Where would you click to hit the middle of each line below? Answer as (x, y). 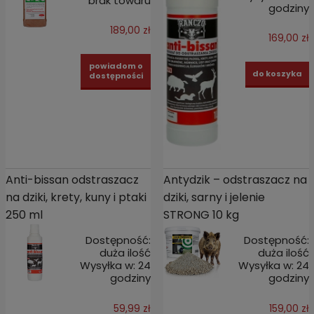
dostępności (116, 75)
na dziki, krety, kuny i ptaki (76, 198)
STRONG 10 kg (201, 215)
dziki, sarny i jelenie (214, 198)
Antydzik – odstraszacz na (235, 180)
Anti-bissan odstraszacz (72, 180)
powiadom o (116, 66)
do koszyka (277, 73)
